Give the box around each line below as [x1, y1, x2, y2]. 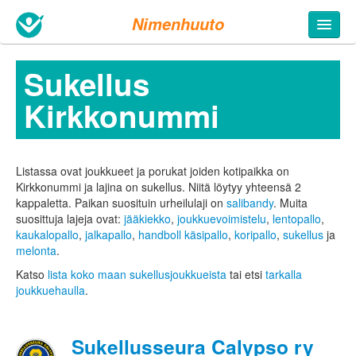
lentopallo [273, 211, 321, 227]
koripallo [234, 226, 277, 243]
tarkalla [265, 266, 302, 283]
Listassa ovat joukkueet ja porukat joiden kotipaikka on [16, 163, 289, 180]
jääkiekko [124, 211, 171, 227]
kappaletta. [16, 195, 75, 211]
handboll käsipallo [138, 226, 228, 243]
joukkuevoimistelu [177, 211, 266, 227]
